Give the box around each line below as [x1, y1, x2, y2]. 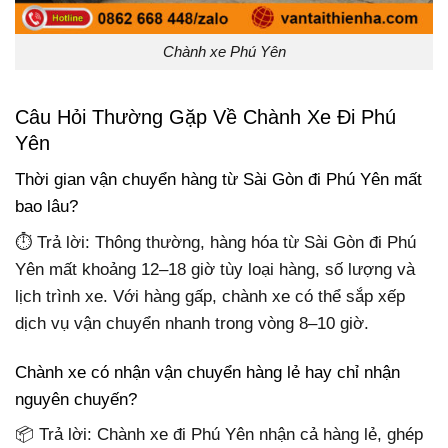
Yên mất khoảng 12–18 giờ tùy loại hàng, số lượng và [15, 259, 415, 279]
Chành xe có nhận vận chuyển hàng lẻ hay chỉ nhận [15, 362, 400, 382]
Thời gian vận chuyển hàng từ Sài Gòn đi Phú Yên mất [15, 170, 422, 190]
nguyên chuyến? [15, 389, 137, 409]
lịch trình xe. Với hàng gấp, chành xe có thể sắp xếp [15, 286, 405, 306]
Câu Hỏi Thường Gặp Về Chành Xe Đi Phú [15, 105, 396, 128]
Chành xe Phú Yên [162, 42, 286, 60]
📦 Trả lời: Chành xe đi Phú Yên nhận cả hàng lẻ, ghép [15, 425, 423, 445]
